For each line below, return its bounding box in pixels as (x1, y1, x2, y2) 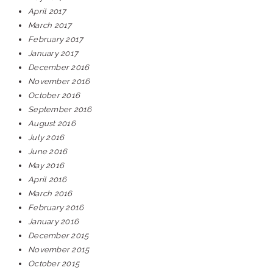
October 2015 (28, 259, 80, 268)
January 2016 (28, 217, 79, 226)
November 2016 (28, 77, 90, 86)
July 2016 (28, 133, 65, 142)
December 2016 (28, 63, 90, 72)
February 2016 (28, 203, 84, 212)
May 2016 (28, 161, 65, 170)
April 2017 (28, 7, 66, 16)
